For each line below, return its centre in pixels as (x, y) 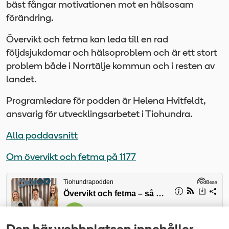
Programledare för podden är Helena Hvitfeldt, (106, 101)
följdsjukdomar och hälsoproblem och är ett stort (112, 53)
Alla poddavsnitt (42, 136)
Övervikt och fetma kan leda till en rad (87, 40)
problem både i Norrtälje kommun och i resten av (110, 66)
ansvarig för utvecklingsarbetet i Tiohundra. (99, 114)
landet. (21, 80)
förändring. (30, 18)
